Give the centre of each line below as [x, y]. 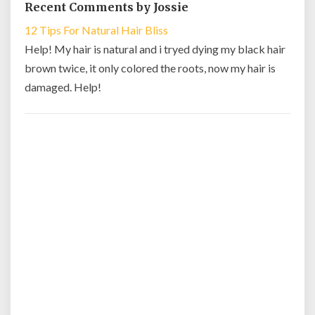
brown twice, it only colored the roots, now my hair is [150, 68]
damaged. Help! [63, 87]
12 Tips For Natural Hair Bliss [96, 30]
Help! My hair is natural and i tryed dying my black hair [155, 49]
